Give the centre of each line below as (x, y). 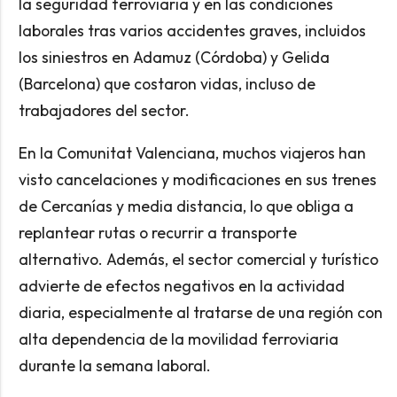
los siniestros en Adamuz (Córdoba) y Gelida (174, 58)
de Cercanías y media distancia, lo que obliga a (186, 206)
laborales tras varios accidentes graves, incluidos (192, 31)
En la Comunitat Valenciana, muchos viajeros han (192, 152)
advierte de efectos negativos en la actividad (181, 285)
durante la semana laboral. (114, 365)
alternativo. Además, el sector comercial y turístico (198, 259)
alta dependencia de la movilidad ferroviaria (178, 339)
